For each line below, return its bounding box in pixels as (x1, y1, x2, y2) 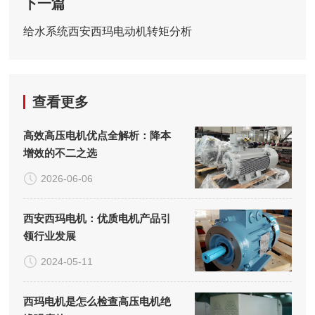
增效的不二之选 (23, 146, 98, 159)
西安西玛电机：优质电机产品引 (23, 212, 172, 224)
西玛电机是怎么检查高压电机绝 (23, 295, 172, 307)
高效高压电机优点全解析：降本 (23, 129, 172, 141)
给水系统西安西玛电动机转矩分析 (23, 25, 193, 37)
